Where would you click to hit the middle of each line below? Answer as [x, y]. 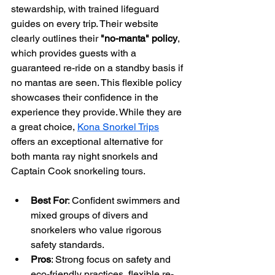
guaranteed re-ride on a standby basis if [98, 68]
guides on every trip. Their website [86, 24]
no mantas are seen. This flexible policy [98, 83]
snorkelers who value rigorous [97, 230]
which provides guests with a [75, 53]
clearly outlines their [56, 39]
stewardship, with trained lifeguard [86, 9]
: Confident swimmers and [125, 201]
